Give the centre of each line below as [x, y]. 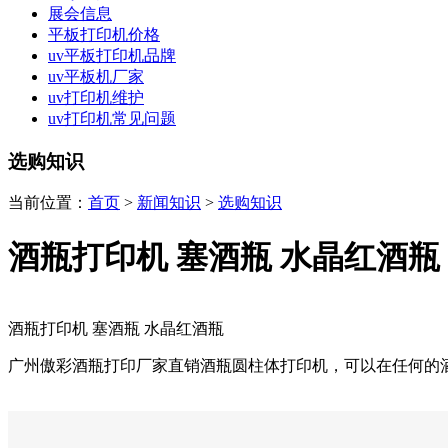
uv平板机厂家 [96, 76]
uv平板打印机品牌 [112, 55]
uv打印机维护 [96, 97]
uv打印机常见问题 [112, 118]
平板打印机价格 [104, 34]
